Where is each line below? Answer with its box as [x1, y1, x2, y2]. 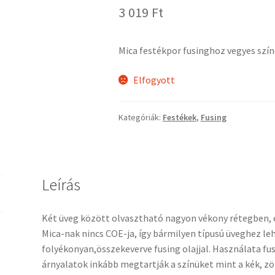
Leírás [41, 175, 80, 195]
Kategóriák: [118, 112, 163, 123]
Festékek [162, 112, 196, 123]
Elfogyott [133, 73, 176, 86]
